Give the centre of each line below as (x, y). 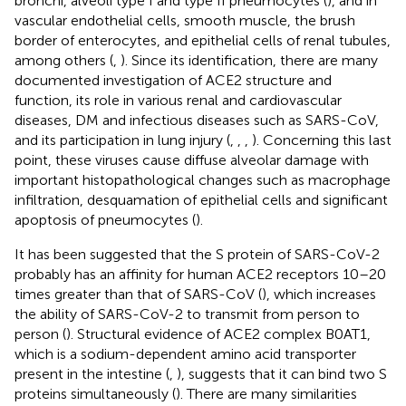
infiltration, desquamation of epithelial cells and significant (201, 200)
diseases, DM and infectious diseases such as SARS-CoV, (197, 121)
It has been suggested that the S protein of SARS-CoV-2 (197, 255)
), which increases (319, 295)
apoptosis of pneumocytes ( (105, 220)
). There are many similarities (266, 394)
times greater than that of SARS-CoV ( (138, 295)
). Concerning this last (322, 140)
